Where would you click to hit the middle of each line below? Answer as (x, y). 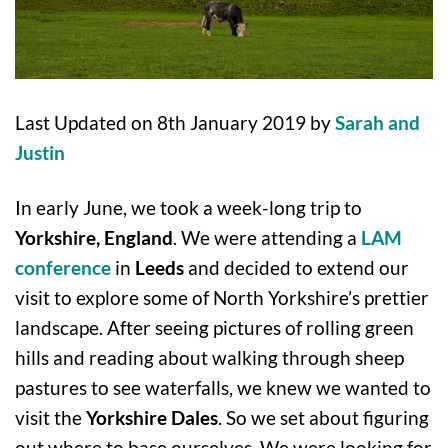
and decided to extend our (296, 267)
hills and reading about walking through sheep (209, 357)
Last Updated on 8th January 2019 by (175, 122)
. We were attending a (267, 237)
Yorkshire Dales (152, 417)
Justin (40, 152)
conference (63, 267)
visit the (50, 417)
